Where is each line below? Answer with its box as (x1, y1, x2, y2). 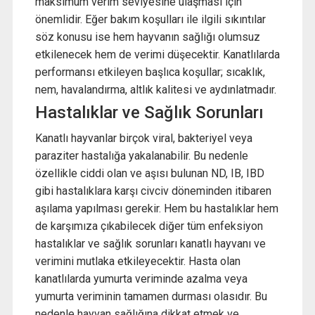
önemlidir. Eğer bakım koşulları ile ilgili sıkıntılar (34, 13, 266, 27)
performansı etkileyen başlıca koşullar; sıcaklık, (34, 65, 265, 79)
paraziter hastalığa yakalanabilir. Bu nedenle (34, 148, 248, 162)
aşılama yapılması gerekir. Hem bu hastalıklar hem (34, 201, 278, 215)
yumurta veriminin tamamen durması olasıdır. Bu (34, 289, 267, 303)
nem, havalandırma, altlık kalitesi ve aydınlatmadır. (34, 83, 276, 97)
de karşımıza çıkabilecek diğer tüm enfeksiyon (34, 219, 263, 233)
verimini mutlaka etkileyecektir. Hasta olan (34, 254, 240, 268)
